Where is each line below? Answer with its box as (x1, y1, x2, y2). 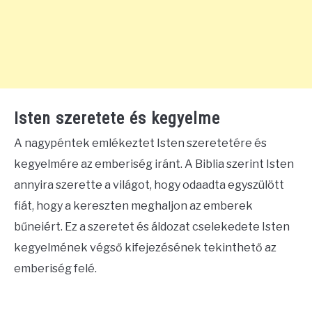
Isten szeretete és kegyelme (14, 108, 220, 128)
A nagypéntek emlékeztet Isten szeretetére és (14, 136, 267, 150)
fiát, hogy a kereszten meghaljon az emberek (14, 198, 253, 212)
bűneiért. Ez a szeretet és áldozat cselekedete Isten (14, 219, 290, 233)
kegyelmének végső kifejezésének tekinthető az (14, 240, 276, 254)
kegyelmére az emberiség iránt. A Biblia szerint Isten (14, 157, 294, 171)
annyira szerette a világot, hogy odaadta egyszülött (14, 178, 284, 192)
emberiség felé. (14, 261, 97, 275)
